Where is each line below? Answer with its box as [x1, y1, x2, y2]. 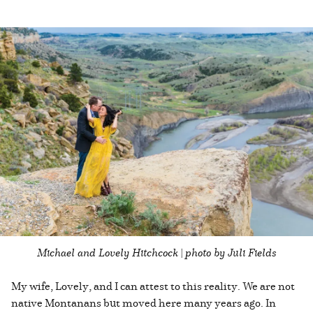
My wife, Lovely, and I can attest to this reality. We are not [11, 277, 295, 293]
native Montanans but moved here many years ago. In [11, 294, 276, 310]
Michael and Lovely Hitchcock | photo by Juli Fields [36, 244, 277, 260]
